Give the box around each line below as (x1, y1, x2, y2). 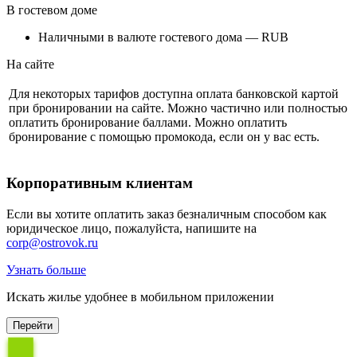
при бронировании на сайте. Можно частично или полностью (9, 101, 347, 116)
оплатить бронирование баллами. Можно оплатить (9, 116, 287, 130)
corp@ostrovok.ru (6, 235, 98, 249)
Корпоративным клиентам (6, 175, 193, 192)
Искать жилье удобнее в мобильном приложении (6, 289, 274, 304)
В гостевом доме (6, 3, 97, 18)
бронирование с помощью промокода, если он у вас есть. (9, 130, 320, 144)
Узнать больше (6, 262, 86, 277)
